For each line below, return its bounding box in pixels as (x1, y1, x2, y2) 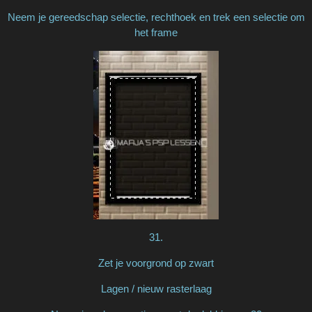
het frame (134, 26, 178, 38)
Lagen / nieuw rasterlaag (100, 282, 212, 295)
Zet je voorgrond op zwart (98, 256, 214, 269)
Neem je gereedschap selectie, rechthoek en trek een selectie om (7, 10, 305, 23)
